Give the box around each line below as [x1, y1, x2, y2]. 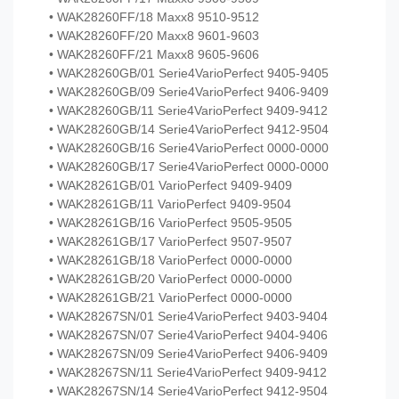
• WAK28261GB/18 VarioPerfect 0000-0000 [49, 253, 292, 268]
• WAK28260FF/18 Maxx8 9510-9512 [49, 10, 259, 25]
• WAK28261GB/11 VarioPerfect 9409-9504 [49, 197, 291, 212]
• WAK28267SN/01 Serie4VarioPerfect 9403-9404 [49, 309, 328, 324]
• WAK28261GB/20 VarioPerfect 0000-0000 [49, 272, 292, 287]
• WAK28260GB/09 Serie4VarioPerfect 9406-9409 [49, 85, 329, 100]
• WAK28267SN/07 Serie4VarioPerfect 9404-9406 [49, 328, 328, 343]
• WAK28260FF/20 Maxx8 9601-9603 [49, 28, 259, 44]
